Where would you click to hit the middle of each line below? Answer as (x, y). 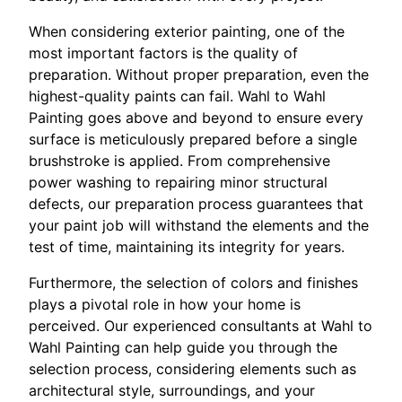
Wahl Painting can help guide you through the (183, 348)
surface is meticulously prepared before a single (193, 140)
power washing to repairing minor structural (178, 183)
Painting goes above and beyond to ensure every (196, 118)
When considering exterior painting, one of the (187, 32)
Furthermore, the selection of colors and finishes (193, 283)
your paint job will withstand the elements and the (199, 226)
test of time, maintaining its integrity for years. (187, 247)
